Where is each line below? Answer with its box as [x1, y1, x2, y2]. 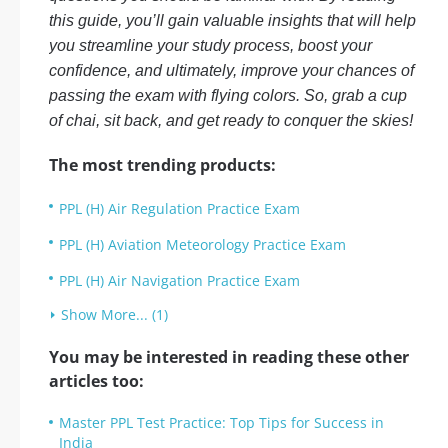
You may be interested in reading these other [49, 346, 409, 368]
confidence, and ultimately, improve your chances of [49, 62, 414, 79]
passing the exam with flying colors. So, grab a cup [49, 87, 407, 104]
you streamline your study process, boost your [49, 37, 372, 54]
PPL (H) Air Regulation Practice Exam [59, 199, 300, 218]
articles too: [49, 370, 144, 392]
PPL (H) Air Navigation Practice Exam [59, 271, 300, 290]
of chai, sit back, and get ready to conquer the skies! [49, 112, 413, 129]
